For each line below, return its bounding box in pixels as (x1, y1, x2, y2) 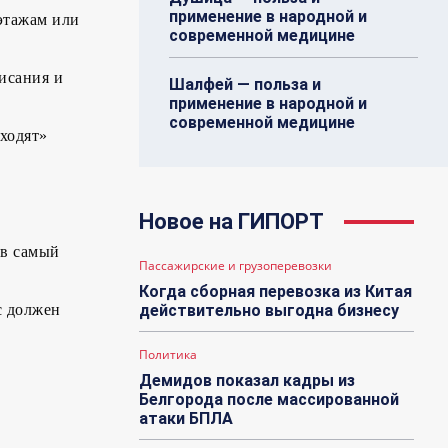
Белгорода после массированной (139, 390, 400, 410)
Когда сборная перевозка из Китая (139, 282, 413, 302)
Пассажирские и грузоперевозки (139, 257, 333, 275)
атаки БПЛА (139, 409, 234, 429)
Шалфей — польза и (169, 75, 322, 95)
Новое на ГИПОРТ (139, 209, 325, 235)
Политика (139, 346, 198, 364)
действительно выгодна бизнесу (139, 301, 400, 321)
